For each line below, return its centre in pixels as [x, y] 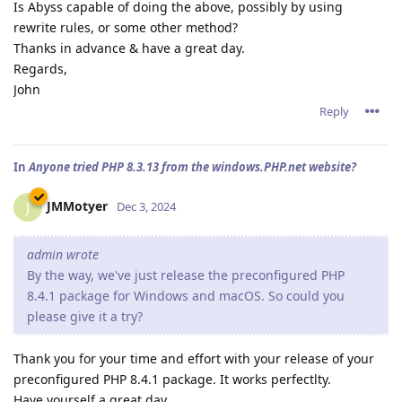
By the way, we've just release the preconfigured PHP [186, 275]
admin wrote [63, 255]
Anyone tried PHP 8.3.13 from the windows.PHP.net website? [192, 167]
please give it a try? [85, 317]
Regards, [40, 69]
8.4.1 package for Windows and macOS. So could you [186, 296]
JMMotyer [77, 205]
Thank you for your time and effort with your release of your [194, 359]
